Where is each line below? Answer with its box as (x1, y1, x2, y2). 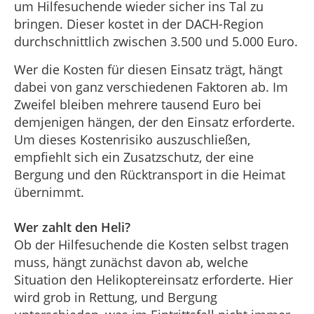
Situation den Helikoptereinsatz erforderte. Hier (14, 271, 293, 288)
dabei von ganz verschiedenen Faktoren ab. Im (14, 78, 288, 95)
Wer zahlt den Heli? (14, 218, 130, 235)
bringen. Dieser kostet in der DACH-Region (14, 15, 264, 33)
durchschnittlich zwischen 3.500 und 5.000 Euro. (14, 33, 298, 50)
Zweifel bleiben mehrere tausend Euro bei (14, 95, 261, 113)
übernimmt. (14, 183, 84, 200)
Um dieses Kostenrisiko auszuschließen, (14, 130, 250, 148)
